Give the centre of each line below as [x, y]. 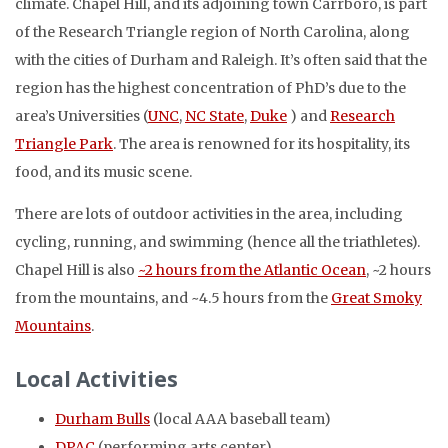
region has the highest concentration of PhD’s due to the [210, 87]
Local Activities [96, 378]
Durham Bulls [102, 418]
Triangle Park [64, 143]
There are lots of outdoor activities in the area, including [209, 213]
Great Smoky [376, 297]
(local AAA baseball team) [240, 418]
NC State [214, 115]
